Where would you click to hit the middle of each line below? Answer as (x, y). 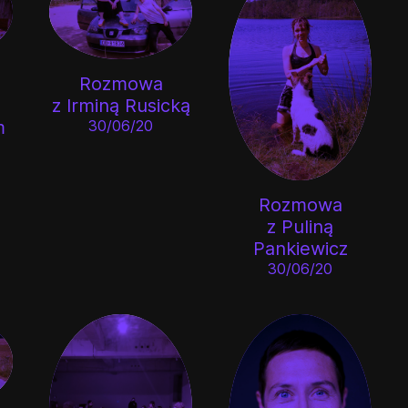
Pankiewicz (300, 248)
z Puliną (301, 226)
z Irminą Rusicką (121, 106)
